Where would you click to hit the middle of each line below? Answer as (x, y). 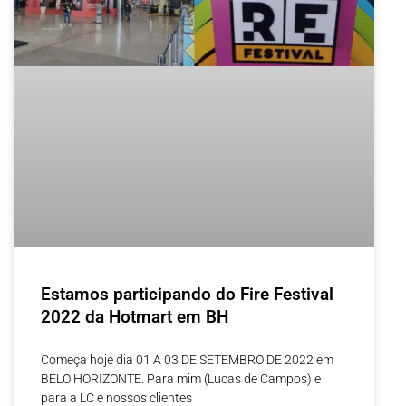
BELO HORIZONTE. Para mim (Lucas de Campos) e (181, 379)
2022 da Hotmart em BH (135, 317)
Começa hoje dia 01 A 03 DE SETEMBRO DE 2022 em (187, 360)
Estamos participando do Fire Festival (187, 294)
